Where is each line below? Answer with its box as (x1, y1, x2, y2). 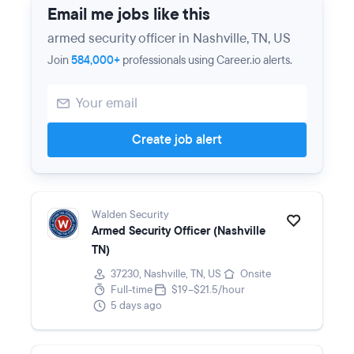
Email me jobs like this (47, 4, 210, 25)
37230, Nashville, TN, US (111, 267, 221, 281)
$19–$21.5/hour (171, 283, 245, 297)
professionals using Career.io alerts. (120, 53, 292, 68)
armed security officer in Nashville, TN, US (47, 29, 291, 47)
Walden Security (92, 208, 169, 222)
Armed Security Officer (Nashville (92, 224, 265, 239)
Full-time (111, 283, 153, 297)
